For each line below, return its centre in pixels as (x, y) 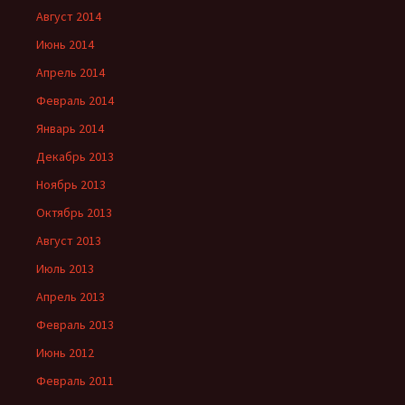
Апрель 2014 (71, 73)
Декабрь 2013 (75, 157)
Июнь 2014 (65, 45)
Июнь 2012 (65, 353)
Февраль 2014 (75, 101)
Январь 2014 (70, 129)
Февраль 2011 (75, 381)
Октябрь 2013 (74, 213)
